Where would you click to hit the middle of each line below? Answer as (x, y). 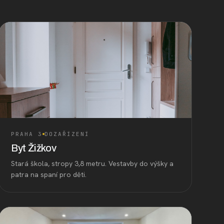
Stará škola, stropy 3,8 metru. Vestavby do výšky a (92, 163)
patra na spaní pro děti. (49, 174)
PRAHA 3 (27, 134)
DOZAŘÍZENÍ (67, 134)
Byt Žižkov (34, 148)
